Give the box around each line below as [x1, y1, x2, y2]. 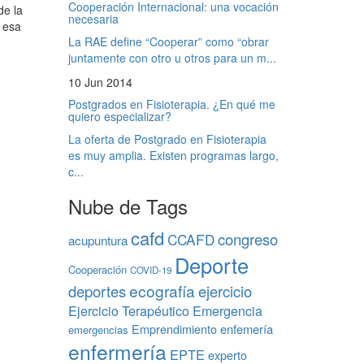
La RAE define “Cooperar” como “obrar [67, 32, 269, 50]
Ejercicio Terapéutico [67, 300, 189, 320]
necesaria [67, 10, 119, 27]
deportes [67, 279, 126, 301]
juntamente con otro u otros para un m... [67, 49, 276, 66]
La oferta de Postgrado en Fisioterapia [67, 130, 266, 147]
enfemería [219, 319, 273, 337]
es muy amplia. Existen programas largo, [67, 146, 279, 163]
